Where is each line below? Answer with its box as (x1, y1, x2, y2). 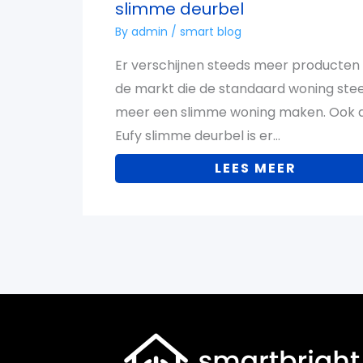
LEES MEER (214, 159, 297, 178)
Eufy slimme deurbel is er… (115, 126, 280, 146)
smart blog (180, 23, 241, 41)
